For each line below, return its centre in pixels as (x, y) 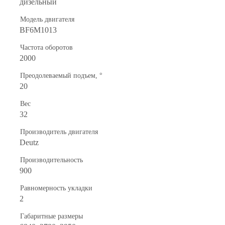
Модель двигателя (47, 19)
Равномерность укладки (56, 188)
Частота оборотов (46, 47)
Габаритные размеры (51, 216)
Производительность (51, 160)
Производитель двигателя (59, 132)
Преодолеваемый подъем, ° (61, 75)
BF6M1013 (38, 30)
